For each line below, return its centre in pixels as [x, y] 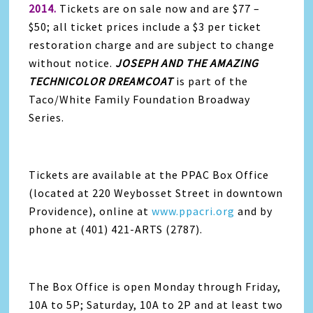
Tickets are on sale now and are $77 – [159, 9]
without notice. [72, 63]
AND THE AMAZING [210, 63]
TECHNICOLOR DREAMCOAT [101, 81]
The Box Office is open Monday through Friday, [155, 287]
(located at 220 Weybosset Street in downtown [156, 193]
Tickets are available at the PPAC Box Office [149, 175]
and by [254, 211]
